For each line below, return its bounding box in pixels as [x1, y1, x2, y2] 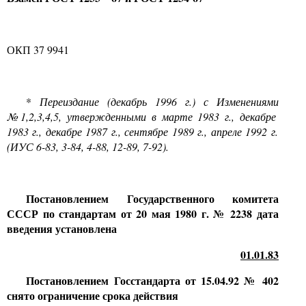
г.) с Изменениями [177, 94, 279, 109]
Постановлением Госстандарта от [26, 273, 196, 288]
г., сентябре [107, 124, 169, 139]
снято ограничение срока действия [7, 288, 178, 303]
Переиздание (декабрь [40, 94, 148, 109]
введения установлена [7, 221, 117, 236]
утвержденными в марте [66, 109, 193, 124]
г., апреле [193, 124, 242, 139]
